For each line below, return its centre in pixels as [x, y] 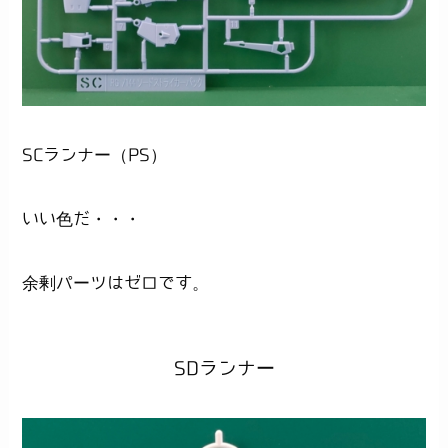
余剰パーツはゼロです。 [116, 283]
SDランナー [224, 367]
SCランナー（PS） [95, 155]
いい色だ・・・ [82, 219]
